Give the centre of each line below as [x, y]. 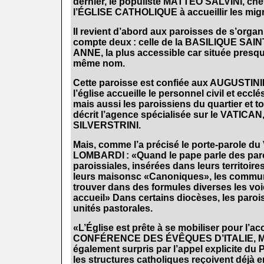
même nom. [99, 63]
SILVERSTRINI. [107, 125]
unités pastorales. [113, 208]
